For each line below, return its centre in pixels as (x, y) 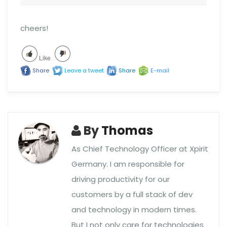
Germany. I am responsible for (128, 164)
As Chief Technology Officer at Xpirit (140, 149)
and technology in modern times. (134, 210)
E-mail (160, 71)
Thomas (127, 130)
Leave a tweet (84, 71)
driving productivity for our (121, 179)
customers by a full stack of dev (132, 195)
